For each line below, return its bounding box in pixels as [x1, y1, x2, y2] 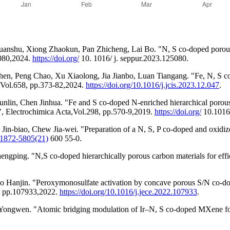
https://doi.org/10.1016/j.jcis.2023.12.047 [86, 80, 219, 89]
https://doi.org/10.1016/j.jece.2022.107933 [60, 187, 197, 196]
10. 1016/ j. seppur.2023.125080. [79, 53, 188, 63]
